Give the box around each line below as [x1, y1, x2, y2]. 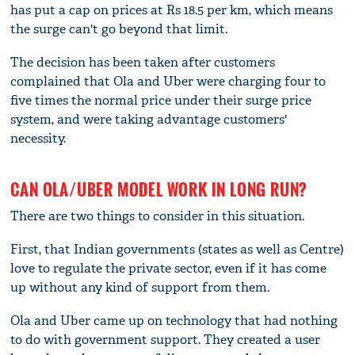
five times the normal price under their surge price [10, 91, 312, 109]
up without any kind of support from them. [10, 278, 270, 296]
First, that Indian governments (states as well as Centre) [10, 240, 345, 258]
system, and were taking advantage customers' [10, 110, 288, 128]
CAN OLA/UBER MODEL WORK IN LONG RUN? [10, 177, 308, 201]
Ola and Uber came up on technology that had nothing [10, 311, 338, 329]
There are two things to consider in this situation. [10, 207, 305, 224]
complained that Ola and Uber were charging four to [10, 72, 326, 90]
